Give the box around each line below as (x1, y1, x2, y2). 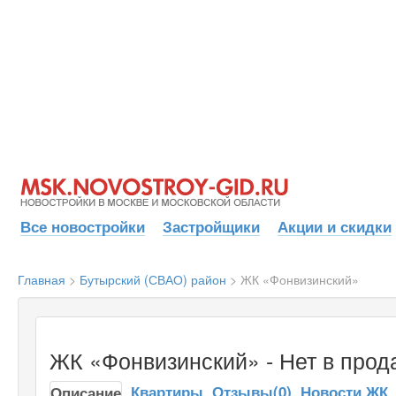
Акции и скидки (278, 215, 392, 237)
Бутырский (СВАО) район (80, 270, 226, 288)
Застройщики (163, 215, 260, 237)
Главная (18, 270, 65, 288)
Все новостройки (20, 215, 145, 237)
